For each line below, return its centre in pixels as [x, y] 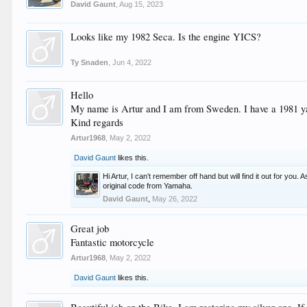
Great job [90, 229]
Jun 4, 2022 [132, 62]
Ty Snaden [90, 62]
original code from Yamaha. [148, 186]
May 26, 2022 [175, 199]
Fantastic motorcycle [113, 242]
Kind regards [97, 122]
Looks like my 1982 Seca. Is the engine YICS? [166, 37]
